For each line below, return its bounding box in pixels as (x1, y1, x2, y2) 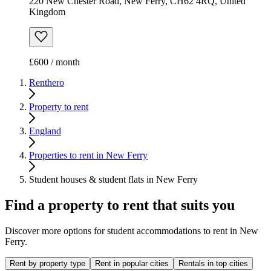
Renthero (29, 77, 64, 88)
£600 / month (29, 57, 80, 68)
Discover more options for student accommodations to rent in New (5, 225, 258, 236)
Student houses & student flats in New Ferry (29, 174, 198, 185)
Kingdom (29, 7, 65, 18)
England (29, 126, 61, 137)
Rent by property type (10, 258, 85, 268)
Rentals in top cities (178, 258, 248, 268)
